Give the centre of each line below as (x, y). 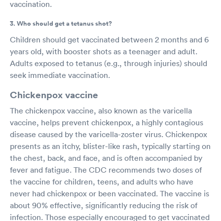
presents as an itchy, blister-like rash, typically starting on (110, 146)
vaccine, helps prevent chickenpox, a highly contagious (107, 122)
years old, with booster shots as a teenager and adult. (104, 51)
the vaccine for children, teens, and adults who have (102, 181)
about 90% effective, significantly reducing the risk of (104, 205)
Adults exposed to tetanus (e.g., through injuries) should (109, 63)
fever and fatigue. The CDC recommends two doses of (106, 169)
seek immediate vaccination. (60, 75)
